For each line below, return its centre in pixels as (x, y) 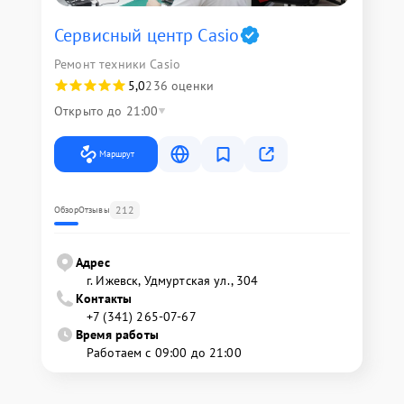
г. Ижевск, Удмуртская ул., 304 (173, 281)
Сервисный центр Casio (147, 36)
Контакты (104, 299)
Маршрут (117, 154)
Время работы (117, 335)
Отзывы (94, 210)
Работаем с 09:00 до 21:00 (164, 353)
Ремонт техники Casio (117, 64)
